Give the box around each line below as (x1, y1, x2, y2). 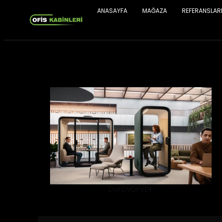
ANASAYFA (97, 6, 127, 15)
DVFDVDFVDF (108, 184, 153, 194)
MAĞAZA (142, 6, 167, 15)
